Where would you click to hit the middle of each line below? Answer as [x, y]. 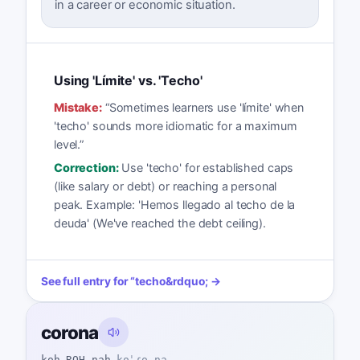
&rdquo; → [193, 282]
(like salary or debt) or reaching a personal [165, 186]
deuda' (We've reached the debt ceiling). [160, 223]
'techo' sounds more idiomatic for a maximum [175, 126]
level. [67, 145]
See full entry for [84, 282]
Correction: [86, 167]
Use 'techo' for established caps [208, 167]
